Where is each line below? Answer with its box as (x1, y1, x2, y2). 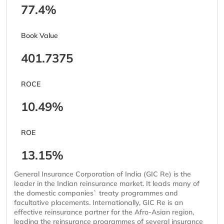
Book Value (21, 31, 58, 40)
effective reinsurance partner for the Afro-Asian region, (14, 207, 194, 217)
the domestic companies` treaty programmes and (14, 188, 178, 198)
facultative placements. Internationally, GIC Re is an (14, 198, 183, 207)
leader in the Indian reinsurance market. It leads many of (14, 179, 199, 188)
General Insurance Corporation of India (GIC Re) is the (14, 169, 191, 179)
